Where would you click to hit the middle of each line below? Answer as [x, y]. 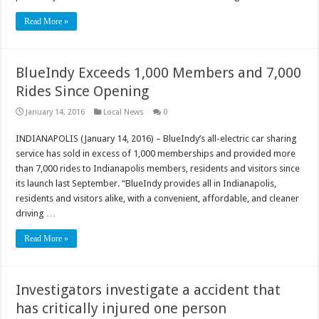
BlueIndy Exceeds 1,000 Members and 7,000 [159, 72]
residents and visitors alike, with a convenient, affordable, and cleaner [158, 198]
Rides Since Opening [83, 91]
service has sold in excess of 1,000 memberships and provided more [156, 153]
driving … [36, 213]
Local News [124, 112]
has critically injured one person [121, 308]
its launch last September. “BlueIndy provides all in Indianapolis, [146, 183]
